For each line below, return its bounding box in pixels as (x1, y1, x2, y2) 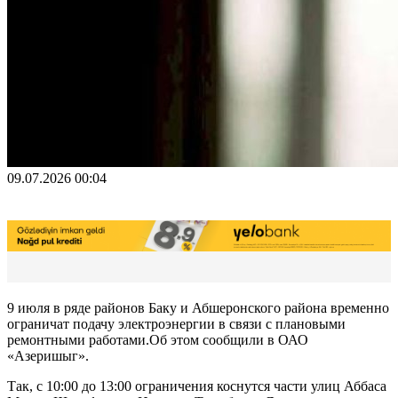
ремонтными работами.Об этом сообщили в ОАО (7, 331, 308, 347)
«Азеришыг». (7, 347, 89, 363)
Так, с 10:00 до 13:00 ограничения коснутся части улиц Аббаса (7, 378, 386, 394)
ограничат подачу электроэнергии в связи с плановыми (7, 315, 346, 331)
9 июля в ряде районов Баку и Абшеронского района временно (7, 299, 389, 315)
